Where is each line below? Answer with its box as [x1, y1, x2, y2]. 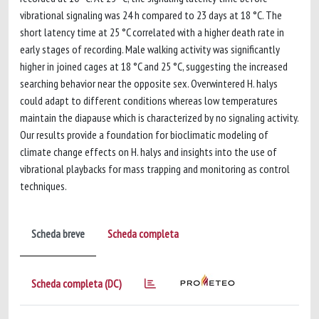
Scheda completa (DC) [31, 276, 122, 291]
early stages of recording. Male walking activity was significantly [20, 42, 280, 56]
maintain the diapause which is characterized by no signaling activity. [20, 110, 298, 125]
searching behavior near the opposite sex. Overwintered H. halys [20, 76, 278, 90]
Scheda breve [31, 226, 85, 241]
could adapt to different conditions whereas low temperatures [20, 93, 278, 108]
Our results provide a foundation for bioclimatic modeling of [20, 127, 268, 142]
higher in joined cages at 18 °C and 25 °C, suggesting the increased [20, 59, 288, 73]
